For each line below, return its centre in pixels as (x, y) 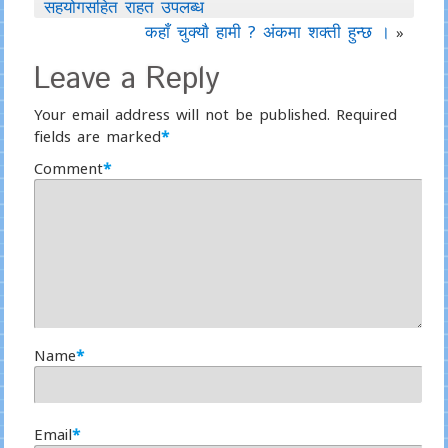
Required (366, 114)
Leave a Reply (126, 79)
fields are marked (97, 136)
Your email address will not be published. (181, 114)
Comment (68, 168)
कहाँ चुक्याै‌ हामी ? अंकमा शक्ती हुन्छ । (268, 31)
